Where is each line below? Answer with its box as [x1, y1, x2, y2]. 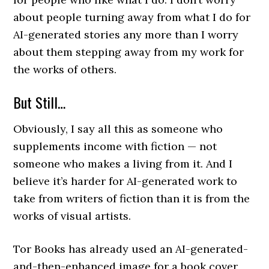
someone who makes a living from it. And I [13, 157, 233, 171]
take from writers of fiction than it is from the [13, 192, 250, 206]
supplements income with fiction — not [13, 139, 217, 154]
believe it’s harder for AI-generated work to [13, 174, 238, 189]
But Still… [13, 91, 66, 113]
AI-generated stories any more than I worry [13, 28, 239, 42]
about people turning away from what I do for [13, 10, 251, 25]
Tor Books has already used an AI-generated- [13, 242, 249, 256]
